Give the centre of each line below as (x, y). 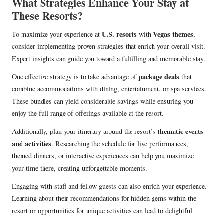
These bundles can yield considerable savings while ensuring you (102, 101)
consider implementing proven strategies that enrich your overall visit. (109, 46)
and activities (32, 144)
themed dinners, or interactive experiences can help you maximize (103, 156)
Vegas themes (173, 34)
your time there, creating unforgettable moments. (79, 168)
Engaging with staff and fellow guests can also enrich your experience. (109, 186)
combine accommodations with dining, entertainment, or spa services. (109, 89)
